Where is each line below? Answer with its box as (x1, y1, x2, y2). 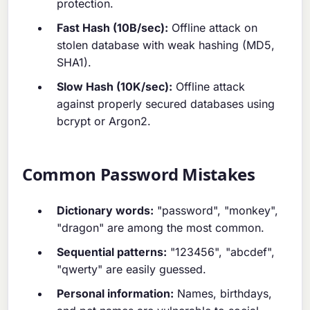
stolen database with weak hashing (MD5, (57, 38, 275, 53)
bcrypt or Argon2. (57, 114, 152, 129)
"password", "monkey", (154, 203, 279, 218)
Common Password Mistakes (22, 163, 255, 186)
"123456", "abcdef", (167, 245, 275, 259)
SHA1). (57, 55, 92, 70)
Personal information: (57, 286, 174, 301)
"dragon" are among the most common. (57, 221, 265, 235)
